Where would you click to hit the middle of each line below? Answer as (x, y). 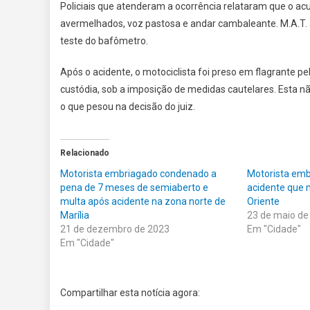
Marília (75, 216)
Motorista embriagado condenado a (138, 174)
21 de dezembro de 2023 (115, 229)
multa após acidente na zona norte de (143, 202)
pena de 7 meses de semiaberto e (134, 188)
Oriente (264, 202)
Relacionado (85, 153)
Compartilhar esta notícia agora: (130, 293)
